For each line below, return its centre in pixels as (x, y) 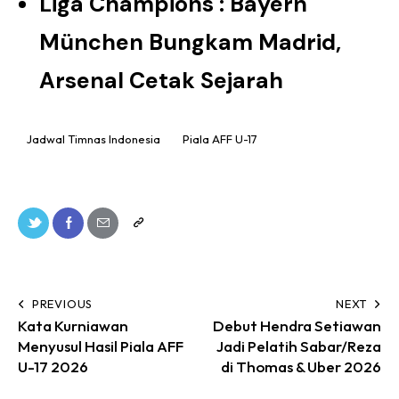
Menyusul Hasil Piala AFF (101, 346)
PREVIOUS (62, 303)
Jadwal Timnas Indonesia (94, 139)
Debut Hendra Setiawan (297, 325)
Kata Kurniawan (73, 325)
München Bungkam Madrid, (190, 42)
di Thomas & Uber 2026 (301, 366)
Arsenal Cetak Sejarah (161, 81)
